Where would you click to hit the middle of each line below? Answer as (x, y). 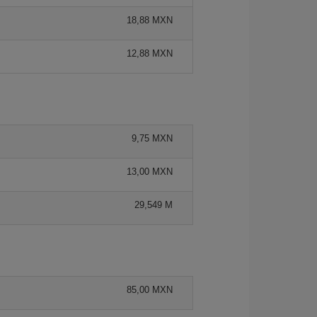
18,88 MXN (150, 20)
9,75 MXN (152, 138)
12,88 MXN (150, 53)
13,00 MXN (150, 171)
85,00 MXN (150, 289)
